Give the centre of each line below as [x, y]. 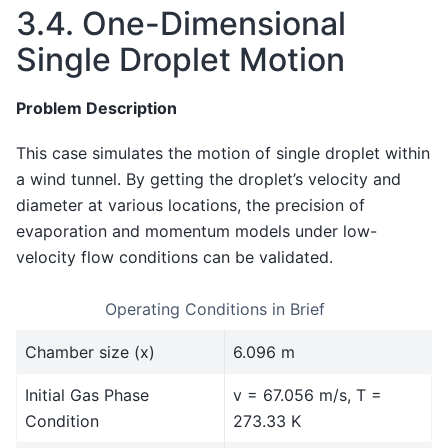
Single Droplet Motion [180, 60]
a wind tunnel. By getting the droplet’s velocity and [208, 178]
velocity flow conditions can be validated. [174, 256]
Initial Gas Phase [87, 395]
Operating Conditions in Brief [214, 309]
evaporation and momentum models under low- [196, 230]
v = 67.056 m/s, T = [307, 395]
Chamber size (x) [90, 352]
